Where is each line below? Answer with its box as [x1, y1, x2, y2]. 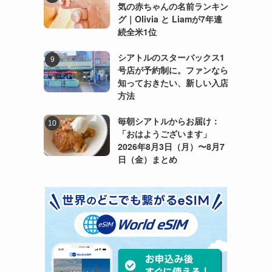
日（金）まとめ [117, 152, 177, 165]
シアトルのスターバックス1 [117, 50, 225, 63]
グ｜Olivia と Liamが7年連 [117, 12, 222, 25]
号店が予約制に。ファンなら [117, 63, 228, 76]
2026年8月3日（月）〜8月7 [117, 140, 225, 152]
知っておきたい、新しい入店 [117, 76, 228, 89]
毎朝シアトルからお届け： [117, 114, 220, 127]
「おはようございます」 [117, 127, 211, 140]
